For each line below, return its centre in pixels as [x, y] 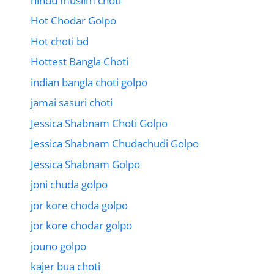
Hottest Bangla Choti [80, 62]
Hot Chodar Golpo [73, 21]
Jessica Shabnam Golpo [85, 164]
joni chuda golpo [69, 185]
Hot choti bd [60, 41]
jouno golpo [58, 246]
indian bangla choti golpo [89, 82]
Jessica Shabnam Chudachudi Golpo [115, 144]
